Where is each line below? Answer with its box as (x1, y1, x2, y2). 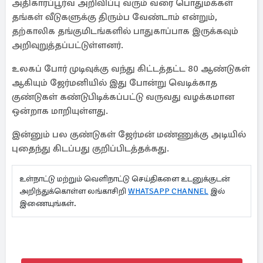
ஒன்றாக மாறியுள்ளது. (12, 105, 108, 117)
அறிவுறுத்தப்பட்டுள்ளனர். (12, 39, 123, 51)
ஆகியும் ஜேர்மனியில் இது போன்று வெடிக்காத (12, 77, 217, 89)
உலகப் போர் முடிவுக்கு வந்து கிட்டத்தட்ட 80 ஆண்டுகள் (12, 63, 250, 75)
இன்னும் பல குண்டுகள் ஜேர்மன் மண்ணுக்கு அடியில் (12, 129, 246, 140)
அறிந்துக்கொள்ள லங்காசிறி (19, 186, 128, 196)
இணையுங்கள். (19, 198, 76, 208)
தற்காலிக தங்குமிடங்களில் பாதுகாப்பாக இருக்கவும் (12, 25, 238, 37)
